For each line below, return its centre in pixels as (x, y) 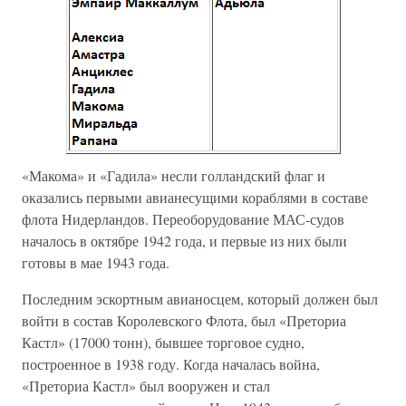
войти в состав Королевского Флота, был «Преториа (184, 320)
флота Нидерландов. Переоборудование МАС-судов (183, 219)
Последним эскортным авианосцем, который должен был (200, 299)
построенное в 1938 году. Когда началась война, (171, 364)
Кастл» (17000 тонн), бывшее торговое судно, (163, 342)
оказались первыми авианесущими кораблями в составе (195, 197)
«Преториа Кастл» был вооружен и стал (146, 386)
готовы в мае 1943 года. (96, 262)
